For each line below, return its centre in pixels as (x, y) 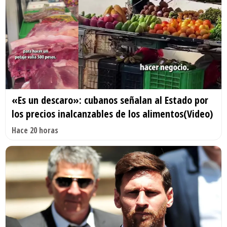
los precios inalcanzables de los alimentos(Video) (112, 114)
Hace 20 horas (35, 130)
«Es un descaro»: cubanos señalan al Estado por (110, 100)
